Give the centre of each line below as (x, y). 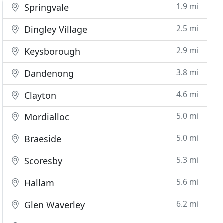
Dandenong (48, 73)
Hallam (38, 183)
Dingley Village (55, 29)
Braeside (42, 139)
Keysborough (51, 51)
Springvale (46, 7)
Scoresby (42, 161)
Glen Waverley (54, 205)
